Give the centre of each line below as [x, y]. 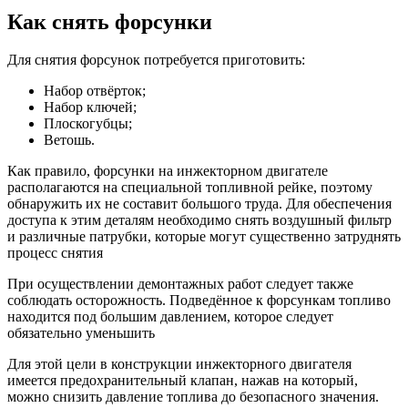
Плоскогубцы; [88, 124]
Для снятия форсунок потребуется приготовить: [156, 60]
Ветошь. [69, 140]
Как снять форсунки [110, 21]
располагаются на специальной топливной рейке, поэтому [190, 188]
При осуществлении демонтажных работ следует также [180, 284]
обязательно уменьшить [81, 333]
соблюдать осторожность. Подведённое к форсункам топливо [199, 301]
